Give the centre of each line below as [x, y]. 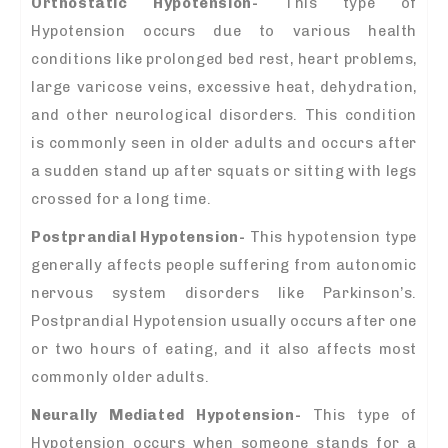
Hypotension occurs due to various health [224, 31]
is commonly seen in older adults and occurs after [224, 143]
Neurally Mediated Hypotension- [166, 415]
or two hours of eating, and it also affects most [224, 349]
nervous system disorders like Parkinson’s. [224, 293]
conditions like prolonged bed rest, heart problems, [224, 59]
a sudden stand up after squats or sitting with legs [224, 171]
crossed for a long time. [121, 199]
